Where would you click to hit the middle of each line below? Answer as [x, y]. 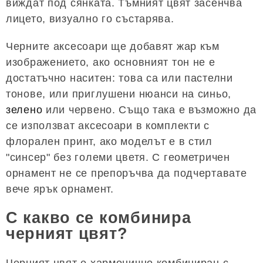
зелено [24, 110]
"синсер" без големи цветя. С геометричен [118, 158]
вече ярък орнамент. [60, 189]
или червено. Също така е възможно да [149, 110]
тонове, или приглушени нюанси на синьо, [119, 94]
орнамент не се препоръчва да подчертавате [127, 173]
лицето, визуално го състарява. [90, 19]
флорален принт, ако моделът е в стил [109, 142]
